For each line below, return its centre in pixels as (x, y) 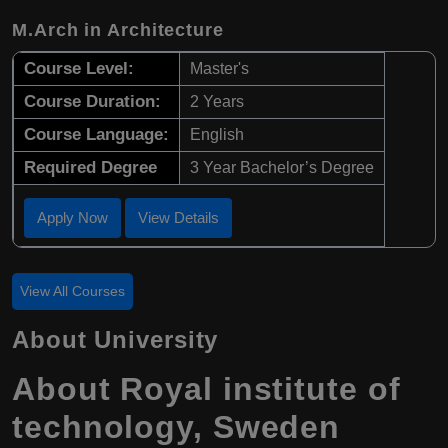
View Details (178, 218)
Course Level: (79, 69)
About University (115, 340)
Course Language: (96, 135)
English (217, 135)
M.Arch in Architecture (118, 30)
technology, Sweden (176, 427)
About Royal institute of (206, 389)
